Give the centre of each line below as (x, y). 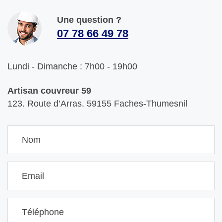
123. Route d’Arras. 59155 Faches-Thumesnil (97, 104)
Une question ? (89, 20)
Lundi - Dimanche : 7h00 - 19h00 (72, 67)
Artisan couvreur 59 (49, 91)
